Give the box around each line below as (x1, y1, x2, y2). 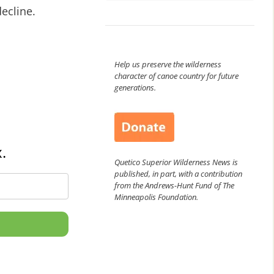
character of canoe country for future (114, 70, 239, 81)
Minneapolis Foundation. (114, 191, 198, 202)
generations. (114, 81, 156, 93)
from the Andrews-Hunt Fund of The (114, 179, 234, 191)
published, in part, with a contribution (114, 168, 242, 179)
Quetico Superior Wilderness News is (114, 156, 238, 168)
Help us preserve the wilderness (114, 58, 221, 70)
